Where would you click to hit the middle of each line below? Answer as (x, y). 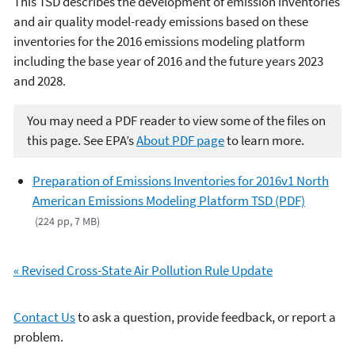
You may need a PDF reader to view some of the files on (176, 121)
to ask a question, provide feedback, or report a (206, 317)
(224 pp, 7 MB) (68, 221)
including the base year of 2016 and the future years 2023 (168, 61)
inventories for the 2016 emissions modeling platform (159, 41)
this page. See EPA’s (82, 141)
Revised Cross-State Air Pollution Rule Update (147, 270)
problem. (38, 337)
